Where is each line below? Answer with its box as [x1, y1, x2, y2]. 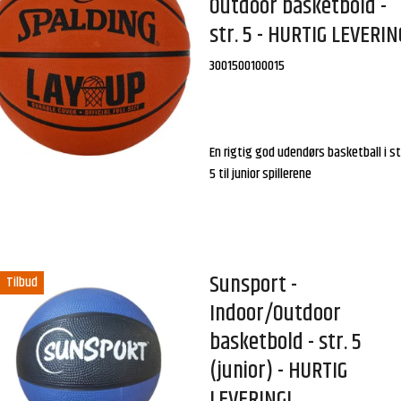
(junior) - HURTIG [209, 353, 348, 388]
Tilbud [5, 270, 38, 294]
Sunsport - [209, 267, 298, 303]
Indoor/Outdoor [209, 295, 342, 331]
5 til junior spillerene [209, 163, 315, 186]
